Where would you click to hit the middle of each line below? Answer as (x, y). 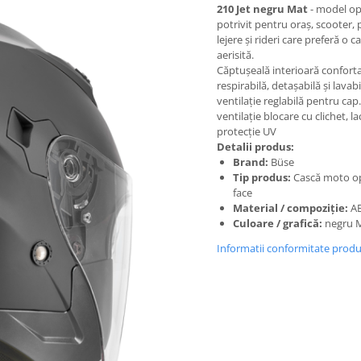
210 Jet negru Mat (262, 9)
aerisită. (235, 55)
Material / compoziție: (290, 208)
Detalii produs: (255, 147)
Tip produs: (262, 177)
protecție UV (247, 131)
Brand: (251, 162)
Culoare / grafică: (278, 223)
